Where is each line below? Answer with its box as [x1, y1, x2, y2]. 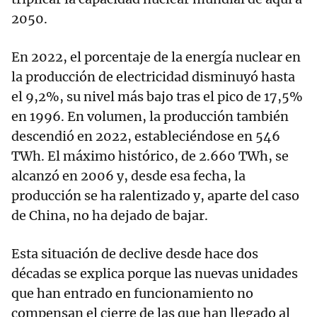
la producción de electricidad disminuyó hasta [11, 69, 295, 85]
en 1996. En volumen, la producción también [11, 108, 289, 125]
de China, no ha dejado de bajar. [11, 207, 208, 224]
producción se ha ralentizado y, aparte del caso [11, 188, 299, 204]
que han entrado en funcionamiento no [11, 285, 253, 301]
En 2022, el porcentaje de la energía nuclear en [11, 49, 301, 65]
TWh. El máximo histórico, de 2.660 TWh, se [11, 148, 289, 164]
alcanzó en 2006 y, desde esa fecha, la [11, 168, 246, 184]
